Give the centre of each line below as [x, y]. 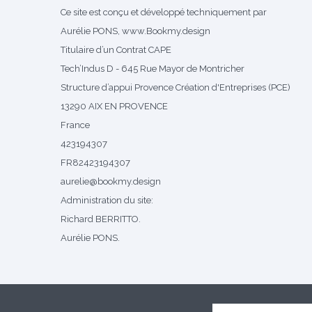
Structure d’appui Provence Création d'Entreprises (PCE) [175, 87]
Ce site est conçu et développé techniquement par [164, 12]
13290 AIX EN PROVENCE [114, 106]
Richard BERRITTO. [101, 219]
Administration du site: [107, 200]
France [75, 125]
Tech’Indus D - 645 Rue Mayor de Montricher [153, 69]
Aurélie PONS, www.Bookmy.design [135, 31]
